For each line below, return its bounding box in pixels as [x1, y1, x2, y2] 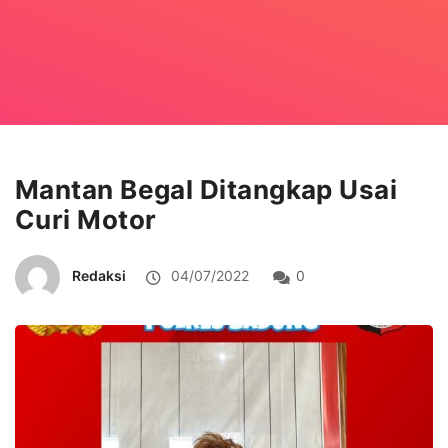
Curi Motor [15, 203, 157, 235]
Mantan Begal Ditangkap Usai [15, 173, 398, 205]
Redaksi [72, 266, 126, 284]
